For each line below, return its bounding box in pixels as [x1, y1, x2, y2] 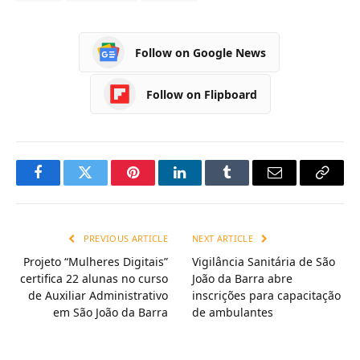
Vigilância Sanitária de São [192, 254, 335, 269]
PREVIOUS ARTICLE [80, 232, 168, 244]
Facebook [36, 177, 93, 192]
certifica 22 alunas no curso [20, 271, 168, 286]
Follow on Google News [135, 44, 266, 60]
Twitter [84, 177, 126, 192]
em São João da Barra [53, 305, 168, 320]
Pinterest [131, 177, 182, 192]
